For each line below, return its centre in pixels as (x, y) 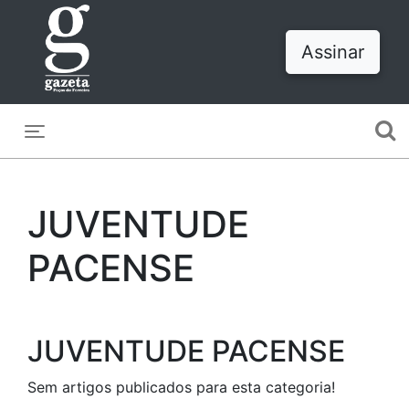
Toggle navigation (110, 146)
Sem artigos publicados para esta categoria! (181, 387)
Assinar (333, 52)
